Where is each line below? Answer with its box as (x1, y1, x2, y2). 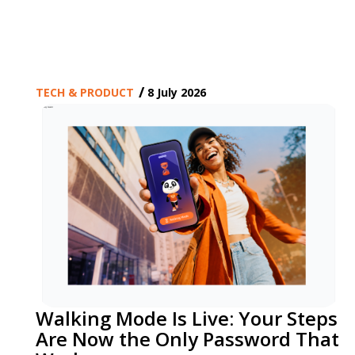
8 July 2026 (147, 84, 207, 100)
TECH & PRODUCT (36, 84, 135, 100)
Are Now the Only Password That (36, 326, 340, 353)
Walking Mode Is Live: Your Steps (36, 305, 338, 332)
